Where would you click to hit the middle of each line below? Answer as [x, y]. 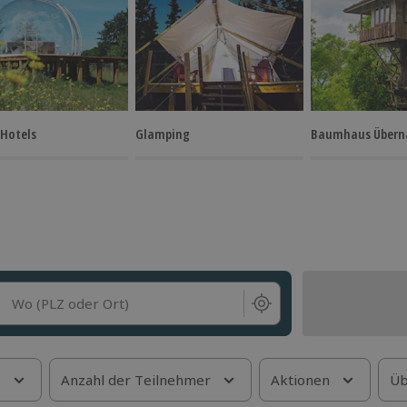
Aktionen [300, 380]
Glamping [163, 134]
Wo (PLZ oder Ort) [70, 303]
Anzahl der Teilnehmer [136, 380]
